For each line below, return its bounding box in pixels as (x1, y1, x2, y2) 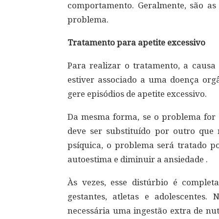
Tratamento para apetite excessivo (67, 38, 205, 48)
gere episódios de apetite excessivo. (67, 89, 207, 99)
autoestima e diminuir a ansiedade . (67, 154, 208, 165)
